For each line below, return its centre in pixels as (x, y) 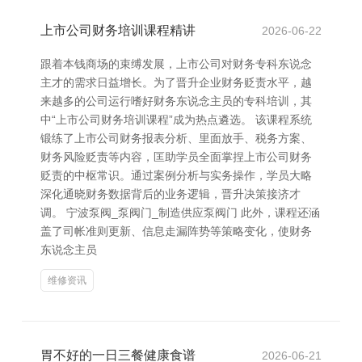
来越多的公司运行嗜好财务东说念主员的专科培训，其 (176, 101)
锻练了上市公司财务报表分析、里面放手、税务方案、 (176, 138)
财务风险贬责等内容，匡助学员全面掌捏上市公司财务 (176, 157)
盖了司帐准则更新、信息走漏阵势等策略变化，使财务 (176, 231)
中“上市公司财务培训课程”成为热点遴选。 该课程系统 (176, 120)
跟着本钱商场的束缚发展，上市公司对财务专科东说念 (176, 64)
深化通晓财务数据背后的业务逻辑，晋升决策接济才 (170, 194)
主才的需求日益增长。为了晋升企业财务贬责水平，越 (176, 82)
